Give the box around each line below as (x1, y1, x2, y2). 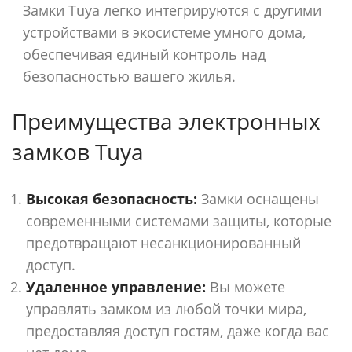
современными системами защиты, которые (26, 211, 332, 230)
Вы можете (206, 277, 285, 296)
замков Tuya (12, 137, 144, 167)
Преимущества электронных (12, 106, 321, 136)
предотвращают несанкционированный (26, 233, 301, 252)
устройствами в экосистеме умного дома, (23, 23, 306, 42)
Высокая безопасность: (26, 189, 197, 208)
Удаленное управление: (26, 277, 206, 296)
